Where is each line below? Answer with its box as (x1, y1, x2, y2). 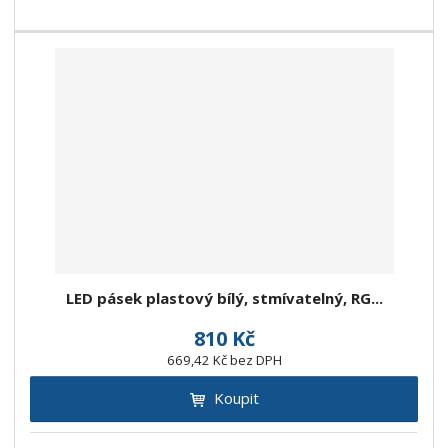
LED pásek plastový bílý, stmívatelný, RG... (65, 288, 383, 309)
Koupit (213, 388, 259, 409)
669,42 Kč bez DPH (166, 351, 282, 370)
